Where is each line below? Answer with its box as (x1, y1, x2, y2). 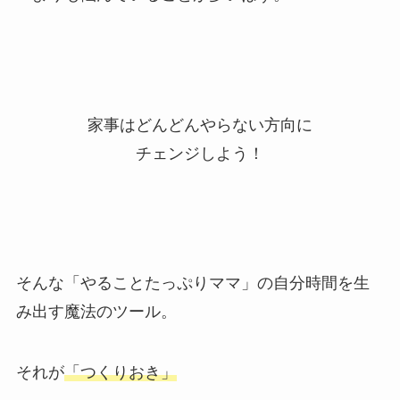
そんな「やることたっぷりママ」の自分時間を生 (15, 274, 370, 293)
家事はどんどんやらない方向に (87, 115, 312, 134)
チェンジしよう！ (136, 144, 264, 162)
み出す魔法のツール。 (15, 303, 177, 321)
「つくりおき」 (63, 363, 177, 382)
